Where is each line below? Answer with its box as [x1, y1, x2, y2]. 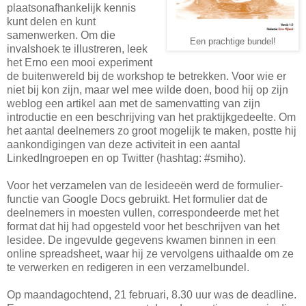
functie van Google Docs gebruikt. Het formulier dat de [7, 193, 268, 205]
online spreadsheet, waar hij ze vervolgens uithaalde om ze [7, 247, 294, 260]
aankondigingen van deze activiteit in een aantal [7, 138, 240, 150]
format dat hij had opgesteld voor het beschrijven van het [7, 220, 279, 232]
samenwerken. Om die [7, 29, 115, 41]
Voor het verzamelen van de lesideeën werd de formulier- [7, 179, 283, 191]
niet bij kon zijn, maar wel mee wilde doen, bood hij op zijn [7, 83, 288, 96]
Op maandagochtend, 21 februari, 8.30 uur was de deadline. [7, 288, 296, 301]
